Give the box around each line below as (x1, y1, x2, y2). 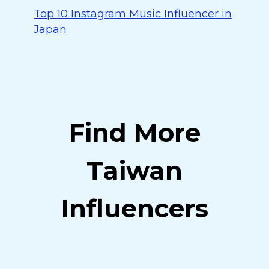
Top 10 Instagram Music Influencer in (34, 7, 232, 20)
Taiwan (86, 155, 183, 186)
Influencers (61, 193, 208, 224)
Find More (68, 117, 201, 148)
